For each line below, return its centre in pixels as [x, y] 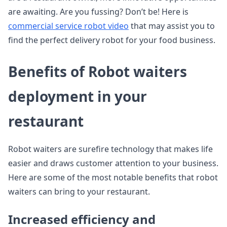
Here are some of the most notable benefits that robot [113, 177]
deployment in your [78, 96]
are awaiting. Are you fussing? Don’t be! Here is [98, 12]
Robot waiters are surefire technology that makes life [110, 149]
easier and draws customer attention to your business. [113, 163]
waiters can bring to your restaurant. [79, 192]
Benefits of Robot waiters [98, 71]
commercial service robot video [68, 26]
